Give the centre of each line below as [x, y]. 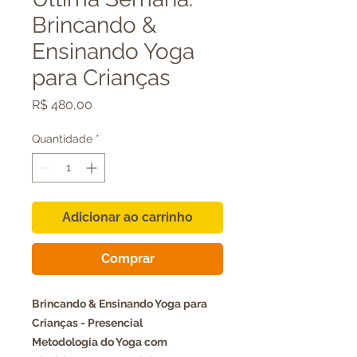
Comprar [127, 259]
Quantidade [62, 139]
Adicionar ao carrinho [127, 217]
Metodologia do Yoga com [100, 342]
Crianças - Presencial [87, 323]
